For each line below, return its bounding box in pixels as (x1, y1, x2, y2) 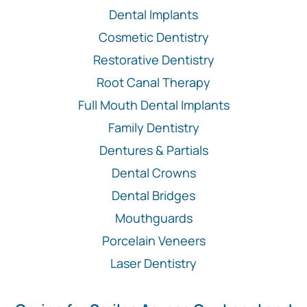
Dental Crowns (111, 164, 196, 182)
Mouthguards (114, 210, 193, 227)
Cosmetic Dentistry (98, 29, 209, 46)
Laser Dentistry (110, 255, 197, 272)
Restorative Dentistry (93, 51, 214, 69)
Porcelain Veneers (101, 232, 206, 249)
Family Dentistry (108, 119, 199, 136)
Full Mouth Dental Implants (77, 97, 230, 114)
